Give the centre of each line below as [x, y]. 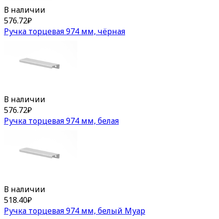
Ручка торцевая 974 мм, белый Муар [75, 210]
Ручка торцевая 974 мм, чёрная [65, 31]
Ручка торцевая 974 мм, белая [61, 121]
